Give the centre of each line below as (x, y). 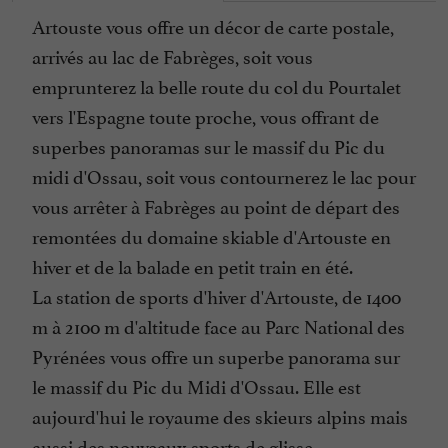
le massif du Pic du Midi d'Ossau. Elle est (196, 385)
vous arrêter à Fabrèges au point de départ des (216, 205)
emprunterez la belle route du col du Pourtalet (216, 85)
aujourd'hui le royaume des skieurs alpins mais (220, 415)
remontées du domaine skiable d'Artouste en (211, 235)
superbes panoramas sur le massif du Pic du (208, 145)
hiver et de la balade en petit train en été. (192, 265)
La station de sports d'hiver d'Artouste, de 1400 (216, 295)
